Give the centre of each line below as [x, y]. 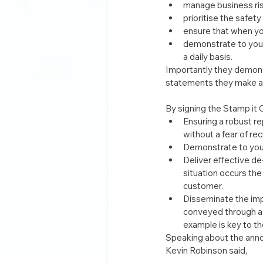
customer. [203, 186]
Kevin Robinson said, [206, 250]
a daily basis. [208, 57]
